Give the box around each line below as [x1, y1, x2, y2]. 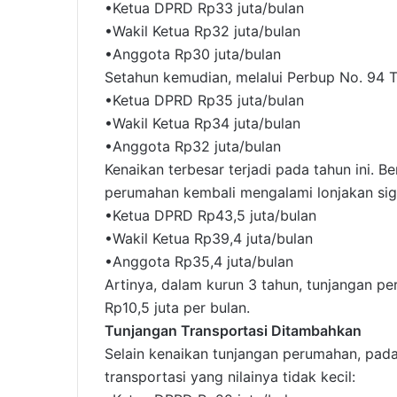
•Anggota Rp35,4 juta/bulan [105, 253, 293, 271]
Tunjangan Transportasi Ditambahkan [105, 322, 362, 340]
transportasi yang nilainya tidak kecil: [105, 368, 355, 386]
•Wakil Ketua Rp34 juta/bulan [105, 114, 300, 133]
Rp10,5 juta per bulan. [105, 299, 250, 317]
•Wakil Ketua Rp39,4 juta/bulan [105, 230, 313, 248]
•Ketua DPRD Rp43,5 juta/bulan [105, 206, 316, 225]
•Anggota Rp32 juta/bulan [105, 137, 281, 156]
